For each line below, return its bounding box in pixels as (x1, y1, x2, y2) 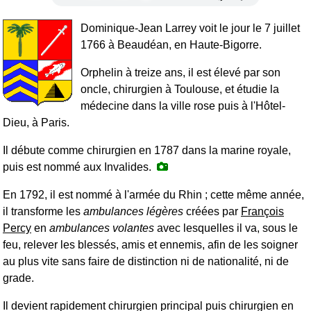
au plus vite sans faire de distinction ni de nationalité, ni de (3, 255, 289, 268)
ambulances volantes (49, 222, 154, 235)
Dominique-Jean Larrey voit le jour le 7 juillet (81, 22, 300, 35)
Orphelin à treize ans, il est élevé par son (81, 67, 280, 79)
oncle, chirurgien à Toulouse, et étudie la (81, 83, 279, 96)
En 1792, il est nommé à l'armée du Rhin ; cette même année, (3, 189, 304, 201)
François (241, 205, 284, 218)
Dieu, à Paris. (3, 117, 69, 129)
